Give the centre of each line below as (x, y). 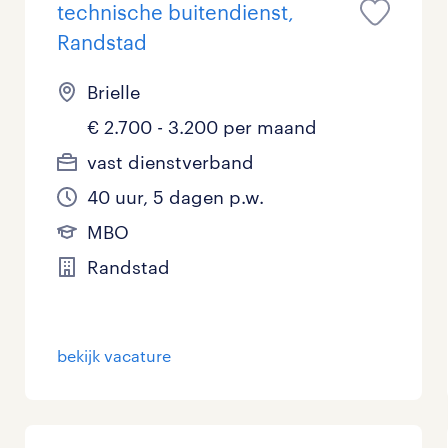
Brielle (114, 92)
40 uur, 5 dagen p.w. (176, 197)
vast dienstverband (171, 162)
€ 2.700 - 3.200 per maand (202, 127)
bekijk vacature (114, 356)
